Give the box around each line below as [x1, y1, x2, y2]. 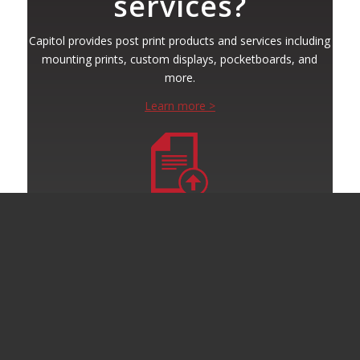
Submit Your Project [132, 214, 227, 229]
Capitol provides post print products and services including [29, 33, 331, 49]
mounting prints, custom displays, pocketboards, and [42, 51, 318, 67]
